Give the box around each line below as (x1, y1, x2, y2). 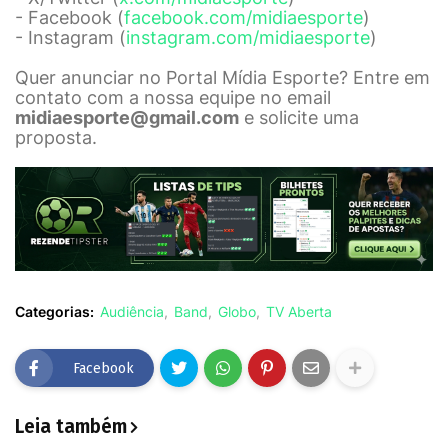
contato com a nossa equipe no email (15, 86, 331, 108)
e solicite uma (239, 106, 359, 128)
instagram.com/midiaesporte (126, 26, 370, 48)
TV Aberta (266, 303, 332, 321)
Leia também (15, 415, 127, 439)
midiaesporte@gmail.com (15, 106, 239, 128)
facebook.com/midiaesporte (124, 6, 363, 28)
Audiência (100, 303, 164, 321)
